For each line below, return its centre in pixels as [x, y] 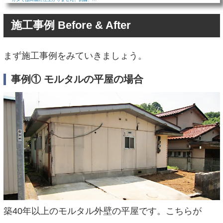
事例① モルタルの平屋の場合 [77, 79]
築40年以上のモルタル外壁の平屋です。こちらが [102, 211]
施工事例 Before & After [71, 25]
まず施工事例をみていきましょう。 [75, 56]
